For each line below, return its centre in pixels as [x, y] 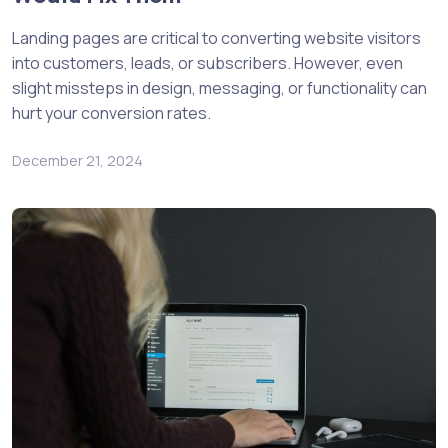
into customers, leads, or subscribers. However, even [207, 63]
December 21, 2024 [77, 161]
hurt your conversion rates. [111, 113]
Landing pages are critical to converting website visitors [216, 38]
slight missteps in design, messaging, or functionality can [219, 88]
